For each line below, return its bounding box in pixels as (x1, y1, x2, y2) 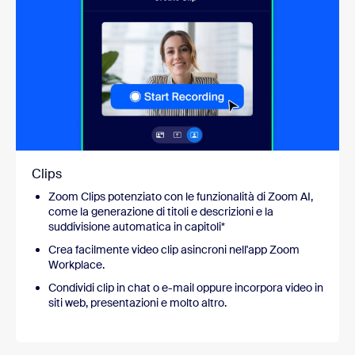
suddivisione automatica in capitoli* (48, 219, 225, 235)
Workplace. (48, 258, 105, 273)
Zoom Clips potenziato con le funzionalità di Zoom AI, (48, 189, 313, 204)
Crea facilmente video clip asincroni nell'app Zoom (48, 242, 300, 258)
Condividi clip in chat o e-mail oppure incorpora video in (48, 281, 323, 296)
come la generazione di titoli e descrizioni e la (48, 204, 273, 219)
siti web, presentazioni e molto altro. (48, 296, 227, 311)
